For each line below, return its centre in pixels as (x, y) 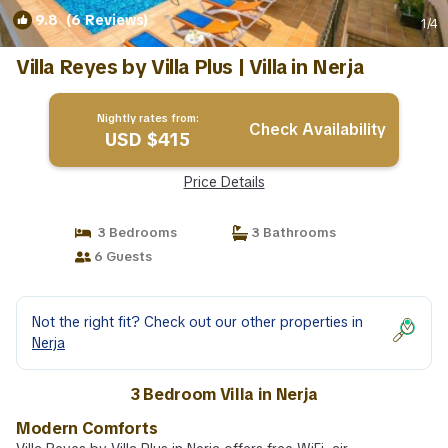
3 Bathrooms (292, 232)
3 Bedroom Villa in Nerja (224, 394)
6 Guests (121, 256)
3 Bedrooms (133, 232)
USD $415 (148, 139)
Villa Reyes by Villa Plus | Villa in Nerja (190, 67)
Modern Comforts (87, 428)
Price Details (224, 182)
